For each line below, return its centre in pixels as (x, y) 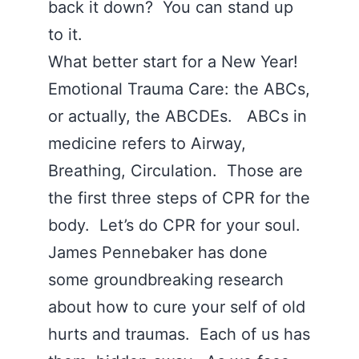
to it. (70, 34)
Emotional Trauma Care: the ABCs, (179, 89)
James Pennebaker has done (158, 252)
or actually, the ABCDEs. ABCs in (177, 116)
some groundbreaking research (166, 280)
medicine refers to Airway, (147, 143)
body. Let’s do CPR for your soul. (174, 225)
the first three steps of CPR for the (179, 198)
